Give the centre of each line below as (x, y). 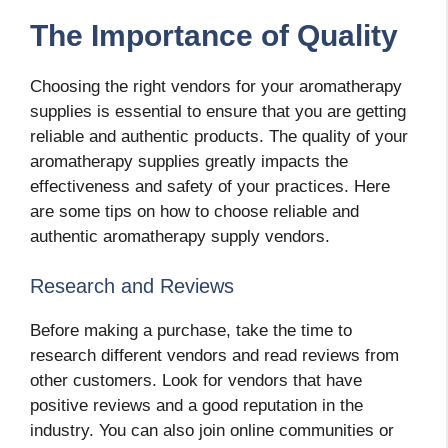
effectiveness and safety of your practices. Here (210, 186)
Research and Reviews (132, 286)
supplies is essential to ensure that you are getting (218, 111)
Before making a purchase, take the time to (191, 331)
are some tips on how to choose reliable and (194, 211)
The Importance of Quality (214, 35)
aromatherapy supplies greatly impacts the (189, 161)
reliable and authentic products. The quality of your (219, 136)
